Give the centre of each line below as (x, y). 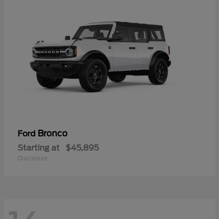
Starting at (39, 148)
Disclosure (33, 158)
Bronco (53, 133)
